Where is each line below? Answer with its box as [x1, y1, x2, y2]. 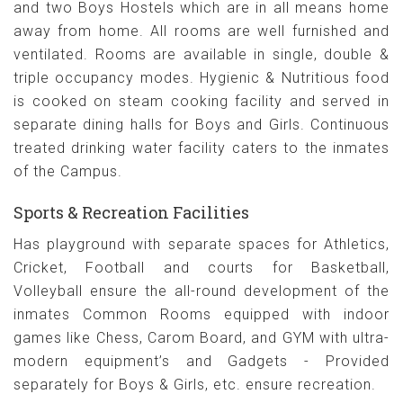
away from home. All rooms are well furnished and [13, 22, 390, 40]
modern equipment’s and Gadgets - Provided [13, 353, 390, 370]
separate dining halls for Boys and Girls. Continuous [13, 116, 390, 133]
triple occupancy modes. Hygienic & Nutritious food [13, 69, 390, 86]
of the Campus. [13, 163, 122, 180]
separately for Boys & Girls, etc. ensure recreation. [13, 376, 376, 393]
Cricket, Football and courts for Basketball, [13, 259, 390, 276]
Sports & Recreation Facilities [13, 201, 249, 223]
